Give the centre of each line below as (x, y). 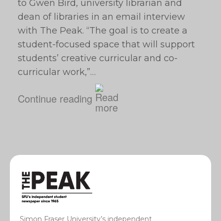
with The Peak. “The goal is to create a (103, 31)
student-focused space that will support (106, 44)
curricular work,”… (57, 72)
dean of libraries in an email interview (101, 17)
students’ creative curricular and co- (98, 58)
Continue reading (55, 98)
